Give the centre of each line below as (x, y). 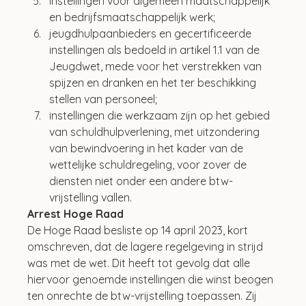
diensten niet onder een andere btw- (141, 181)
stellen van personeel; (103, 99)
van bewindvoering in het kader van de (148, 148)
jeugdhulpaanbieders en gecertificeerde (152, 33)
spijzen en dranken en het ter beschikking (154, 82)
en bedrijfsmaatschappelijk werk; (133, 17)
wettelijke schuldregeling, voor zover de (150, 164)
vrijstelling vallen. (91, 197)
